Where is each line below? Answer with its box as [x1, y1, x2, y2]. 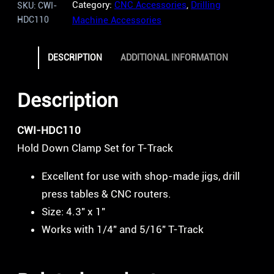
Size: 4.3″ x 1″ [42, 206, 105, 218]
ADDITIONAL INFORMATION [120, 52, 228, 62]
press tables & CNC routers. [42, 188, 171, 201]
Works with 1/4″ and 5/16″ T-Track [42, 223, 204, 236]
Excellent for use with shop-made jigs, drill [42, 170, 240, 183]
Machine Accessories [72, 14, 161, 26]
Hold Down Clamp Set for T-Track [17, 141, 173, 154]
